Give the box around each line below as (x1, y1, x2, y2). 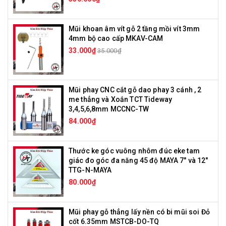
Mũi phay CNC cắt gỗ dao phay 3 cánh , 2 (69, 86, 202, 94)
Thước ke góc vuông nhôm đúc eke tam (69, 147, 200, 155)
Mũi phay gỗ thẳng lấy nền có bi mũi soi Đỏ (69, 208, 210, 216)
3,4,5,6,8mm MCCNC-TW (69, 105, 149, 113)
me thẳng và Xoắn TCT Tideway (69, 95, 172, 103)
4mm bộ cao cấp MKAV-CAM (69, 34, 163, 42)
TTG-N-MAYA (69, 166, 112, 174)
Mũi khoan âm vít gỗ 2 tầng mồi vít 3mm (69, 25, 200, 33)
